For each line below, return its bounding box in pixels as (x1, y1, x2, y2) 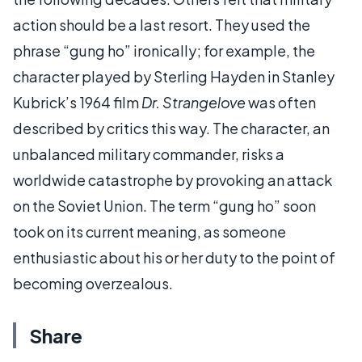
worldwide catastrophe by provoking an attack (13, 170, 332, 189)
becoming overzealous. (13, 273, 173, 293)
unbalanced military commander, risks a (13, 144, 284, 163)
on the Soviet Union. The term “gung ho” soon (13, 196, 316, 215)
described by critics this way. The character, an (13, 118, 330, 137)
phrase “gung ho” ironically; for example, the (13, 40, 315, 60)
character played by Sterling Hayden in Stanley (13, 66, 335, 86)
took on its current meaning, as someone (13, 221, 286, 241)
